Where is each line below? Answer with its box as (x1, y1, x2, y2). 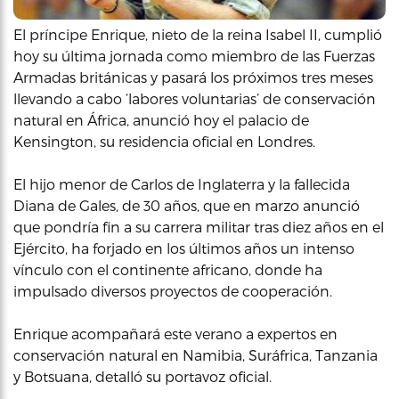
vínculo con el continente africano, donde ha (13, 261, 322, 278)
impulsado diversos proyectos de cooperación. (13, 282, 332, 299)
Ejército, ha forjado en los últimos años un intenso (13, 240, 354, 256)
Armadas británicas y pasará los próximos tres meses (13, 69, 373, 85)
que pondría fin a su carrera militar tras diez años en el (13, 218, 384, 235)
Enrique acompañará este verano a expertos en (13, 325, 338, 342)
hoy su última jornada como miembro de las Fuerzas (13, 47, 375, 64)
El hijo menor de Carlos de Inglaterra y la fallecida (13, 175, 350, 192)
